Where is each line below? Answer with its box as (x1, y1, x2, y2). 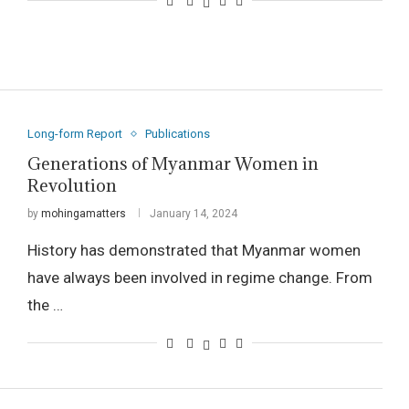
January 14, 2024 (149, 207, 237, 221)
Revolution (26, 174, 117, 197)
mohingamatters (40, 207, 126, 221)
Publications (144, 127, 210, 142)
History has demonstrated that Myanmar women (26, 241, 361, 260)
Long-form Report (26, 127, 122, 142)
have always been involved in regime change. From (26, 268, 372, 288)
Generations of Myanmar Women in (26, 152, 319, 175)
